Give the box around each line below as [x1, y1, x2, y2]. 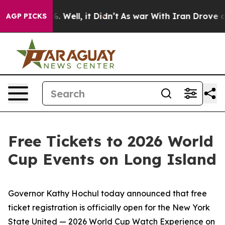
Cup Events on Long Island [8, 150, 216, 169]
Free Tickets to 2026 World [8, 132, 213, 151]
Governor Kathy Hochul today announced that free [8, 188, 207, 198]
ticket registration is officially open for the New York [8, 202, 210, 212]
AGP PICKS [6, 12, 47, 21]
